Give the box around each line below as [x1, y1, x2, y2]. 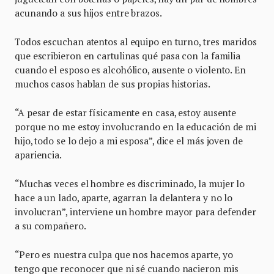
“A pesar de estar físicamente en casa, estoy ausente [15, 106, 237, 119]
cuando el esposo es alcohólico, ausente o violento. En [15, 63, 246, 76]
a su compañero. [15, 219, 86, 232]
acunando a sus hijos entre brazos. [15, 6, 162, 19]
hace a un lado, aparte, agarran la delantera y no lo [15, 191, 233, 204]
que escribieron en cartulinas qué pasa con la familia [15, 49, 241, 62]
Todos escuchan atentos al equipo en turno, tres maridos [15, 35, 257, 48]
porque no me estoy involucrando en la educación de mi [15, 120, 257, 133]
